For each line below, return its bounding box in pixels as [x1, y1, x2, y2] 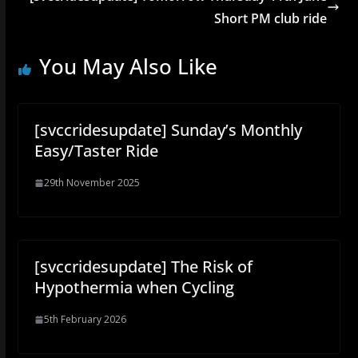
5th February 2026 [43, 312, 126, 326]
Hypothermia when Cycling [34, 276, 234, 298]
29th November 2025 [43, 176, 140, 189]
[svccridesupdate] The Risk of [34, 256, 253, 277]
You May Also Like [38, 52, 217, 81]
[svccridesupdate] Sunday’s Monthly [34, 119, 302, 141]
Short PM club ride [214, 10, 328, 27]
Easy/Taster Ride [34, 140, 158, 161]
